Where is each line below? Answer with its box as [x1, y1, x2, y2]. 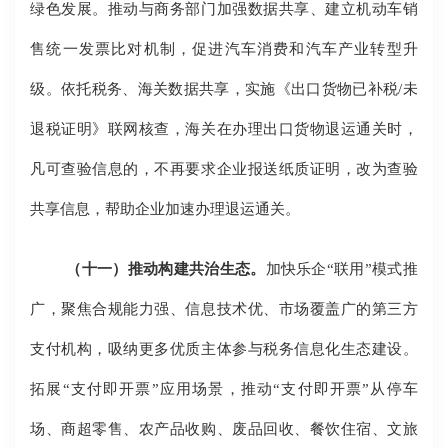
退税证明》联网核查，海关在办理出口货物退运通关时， [30, 120, 418, 138]
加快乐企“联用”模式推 [265, 260, 418, 278]
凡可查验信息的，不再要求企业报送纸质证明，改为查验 [30, 160, 418, 178]
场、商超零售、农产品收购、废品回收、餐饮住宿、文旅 [30, 420, 418, 438]
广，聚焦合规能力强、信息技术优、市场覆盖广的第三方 [30, 300, 418, 318]
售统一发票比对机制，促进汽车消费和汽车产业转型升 [30, 40, 418, 58]
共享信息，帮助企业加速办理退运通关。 [30, 200, 301, 218]
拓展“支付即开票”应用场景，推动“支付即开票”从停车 [30, 380, 418, 398]
